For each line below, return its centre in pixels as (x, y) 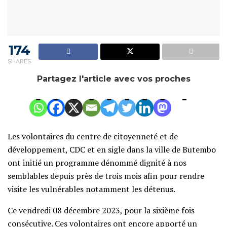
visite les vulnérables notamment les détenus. (91, 189)
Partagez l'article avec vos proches (113, 79)
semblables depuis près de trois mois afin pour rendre (106, 176)
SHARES (19, 61)
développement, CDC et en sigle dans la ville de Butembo (112, 149)
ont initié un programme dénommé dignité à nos (97, 162)
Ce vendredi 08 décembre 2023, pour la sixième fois (101, 210)
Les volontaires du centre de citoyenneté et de (93, 136)
